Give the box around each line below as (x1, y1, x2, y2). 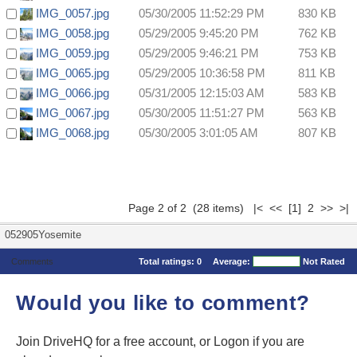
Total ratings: (139, 257, 197, 267)
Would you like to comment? (16, 291, 310, 316)
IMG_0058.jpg (36, 26, 109, 41)
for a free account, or (96, 335, 214, 349)
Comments (10, 257, 53, 267)
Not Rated (303, 257, 345, 267)
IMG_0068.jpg (36, 126, 109, 140)
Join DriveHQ (16, 335, 96, 349)
